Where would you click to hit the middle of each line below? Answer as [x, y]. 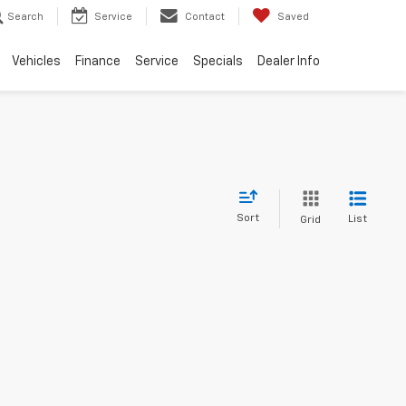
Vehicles [36, 62]
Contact [205, 17]
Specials [218, 62]
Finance [98, 62]
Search [25, 17]
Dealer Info [289, 62]
